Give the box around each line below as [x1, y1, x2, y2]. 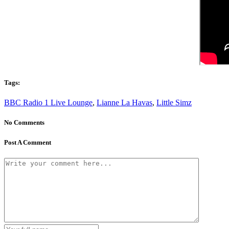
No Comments [4, 119, 44, 127]
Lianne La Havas [97, 98, 152, 107]
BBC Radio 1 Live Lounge [4, 98, 93, 107]
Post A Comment [4, 138, 51, 146]
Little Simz [156, 98, 192, 107]
